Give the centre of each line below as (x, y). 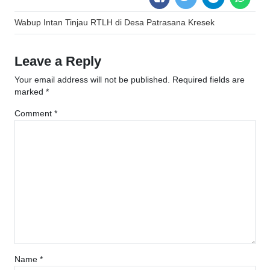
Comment (34, 114)
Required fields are (209, 80)
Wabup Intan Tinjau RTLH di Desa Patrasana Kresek (115, 23)
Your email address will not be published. (92, 80)
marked (30, 92)
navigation (49, 38)
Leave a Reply (58, 61)
